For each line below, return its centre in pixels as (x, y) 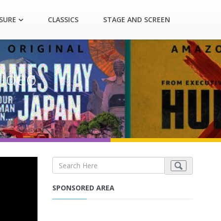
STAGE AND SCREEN (137, 19)
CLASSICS (63, 19)
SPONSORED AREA (83, 188)
